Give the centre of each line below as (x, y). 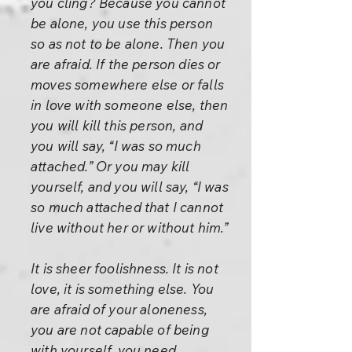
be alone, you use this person (122, 23)
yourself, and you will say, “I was (130, 187)
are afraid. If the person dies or (126, 64)
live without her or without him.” (130, 227)
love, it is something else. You (123, 289)
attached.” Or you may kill (110, 166)
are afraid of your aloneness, (119, 309)
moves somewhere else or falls (127, 84)
